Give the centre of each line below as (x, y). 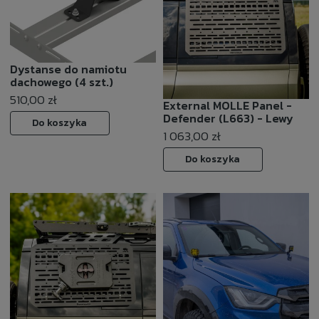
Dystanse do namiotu (68, 69)
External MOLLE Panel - (227, 106)
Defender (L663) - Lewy (228, 119)
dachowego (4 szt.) (61, 82)
